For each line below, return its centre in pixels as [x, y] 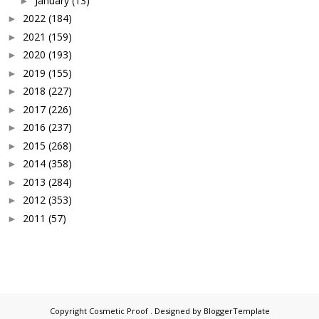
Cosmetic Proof [119, 311]
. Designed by [177, 311]
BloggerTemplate [236, 311]
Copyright [69, 311]
